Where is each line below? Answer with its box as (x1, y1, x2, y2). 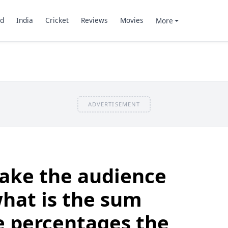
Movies (120, 15, 144, 25)
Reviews (80, 15, 108, 25)
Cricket (45, 15, 69, 25)
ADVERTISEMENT (88, 100, 140, 108)
